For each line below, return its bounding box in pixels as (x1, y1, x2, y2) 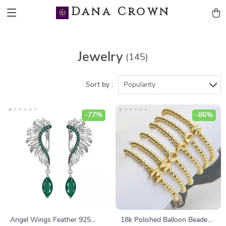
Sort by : (86, 81, 113, 88)
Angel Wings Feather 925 (10, 216, 91, 223)
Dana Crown (71, 4, 171, 19)
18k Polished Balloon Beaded (121, 216, 211, 223)
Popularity (124, 81, 155, 88)
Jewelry (78, 50, 123, 64)
